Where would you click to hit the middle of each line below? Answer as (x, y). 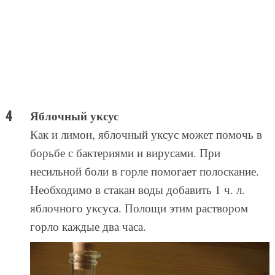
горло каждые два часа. (88, 226)
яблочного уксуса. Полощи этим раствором (139, 207)
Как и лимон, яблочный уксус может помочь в (146, 134)
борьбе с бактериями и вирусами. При (125, 152)
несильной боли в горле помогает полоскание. (144, 171)
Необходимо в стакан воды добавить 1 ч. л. (137, 189)
